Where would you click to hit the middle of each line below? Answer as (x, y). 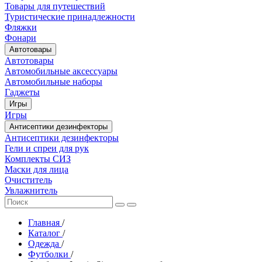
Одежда (45, 243)
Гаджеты (22, 92)
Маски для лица (37, 169)
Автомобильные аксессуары (61, 71)
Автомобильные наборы (54, 81)
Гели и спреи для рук (47, 148)
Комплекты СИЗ (38, 158)
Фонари (20, 37)
